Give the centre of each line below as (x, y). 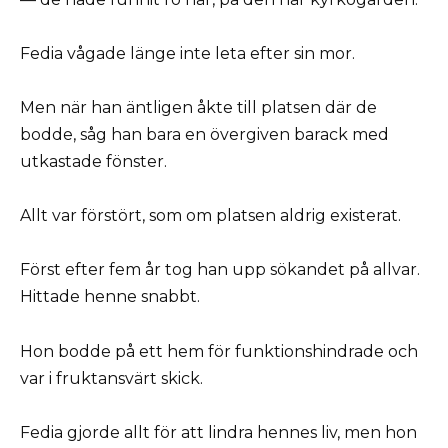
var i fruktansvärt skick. (111, 378)
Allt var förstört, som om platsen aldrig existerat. (210, 216)
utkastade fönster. (93, 162)
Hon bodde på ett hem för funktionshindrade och (219, 351)
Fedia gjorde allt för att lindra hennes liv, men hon (218, 432)
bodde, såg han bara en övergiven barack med (204, 135)
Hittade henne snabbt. (110, 297)
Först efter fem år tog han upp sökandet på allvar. (220, 270)
